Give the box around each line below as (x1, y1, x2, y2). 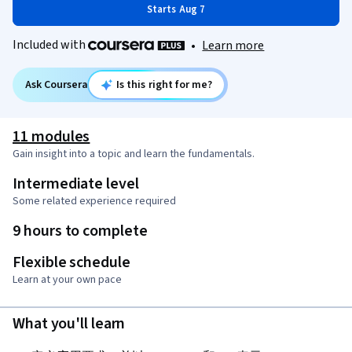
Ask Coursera (25, 77, 88, 93)
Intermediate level (13, 173, 139, 196)
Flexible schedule (13, 251, 130, 274)
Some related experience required (13, 193, 176, 210)
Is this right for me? (115, 77, 213, 93)
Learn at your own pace (13, 272, 122, 288)
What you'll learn (13, 313, 126, 335)
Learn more (202, 37, 265, 55)
